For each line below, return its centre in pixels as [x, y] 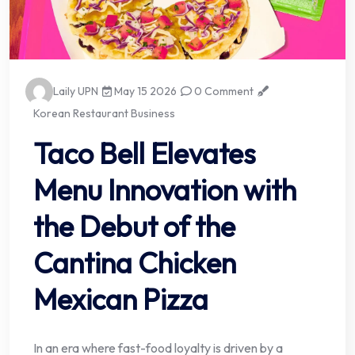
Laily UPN [76, 92]
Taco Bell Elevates [145, 154]
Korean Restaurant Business [104, 114]
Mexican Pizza [121, 300]
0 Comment [223, 92]
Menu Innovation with [165, 190]
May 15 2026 [145, 92]
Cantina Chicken [135, 263]
